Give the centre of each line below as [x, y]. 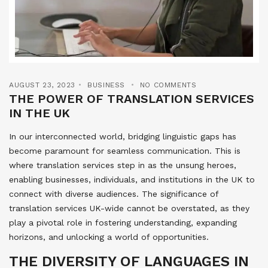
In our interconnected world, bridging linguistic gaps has [123, 137]
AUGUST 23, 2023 [42, 85]
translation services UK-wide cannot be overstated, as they [129, 208]
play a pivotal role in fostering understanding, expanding [123, 223]
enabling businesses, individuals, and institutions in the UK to [132, 180]
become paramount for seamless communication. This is [125, 151]
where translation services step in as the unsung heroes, [123, 165]
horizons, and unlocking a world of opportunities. [109, 237]
